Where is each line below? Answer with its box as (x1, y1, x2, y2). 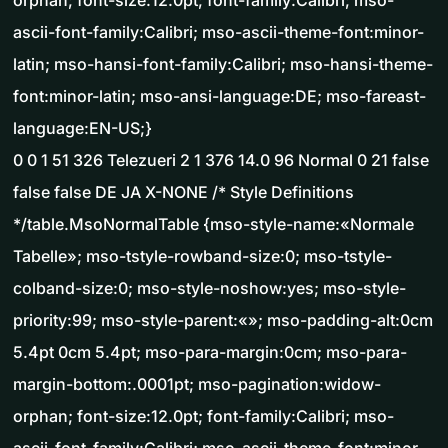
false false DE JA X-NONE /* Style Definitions (13, 182, 354, 203)
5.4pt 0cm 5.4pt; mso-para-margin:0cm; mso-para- (13, 342, 407, 363)
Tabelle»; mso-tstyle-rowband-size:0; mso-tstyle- (13, 246, 392, 267)
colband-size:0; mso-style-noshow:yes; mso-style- (13, 278, 406, 299)
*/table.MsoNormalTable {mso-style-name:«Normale (13, 214, 414, 235)
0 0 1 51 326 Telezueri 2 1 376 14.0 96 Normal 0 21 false (13, 150, 429, 171)
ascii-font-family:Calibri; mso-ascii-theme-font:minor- (13, 22, 424, 43)
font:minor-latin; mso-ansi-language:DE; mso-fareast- (13, 86, 426, 107)
